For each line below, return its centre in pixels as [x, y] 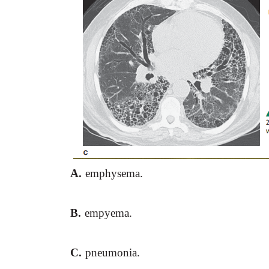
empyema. [108, 213]
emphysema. [114, 173]
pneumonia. [113, 252]
